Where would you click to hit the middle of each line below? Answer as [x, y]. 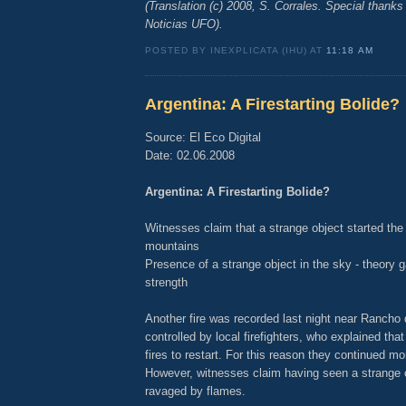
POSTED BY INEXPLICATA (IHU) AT [236, 51]
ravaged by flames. [195, 391]
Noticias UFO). [184, 24]
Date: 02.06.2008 [190, 155]
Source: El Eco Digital [203, 137]
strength [166, 282]
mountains [172, 246]
